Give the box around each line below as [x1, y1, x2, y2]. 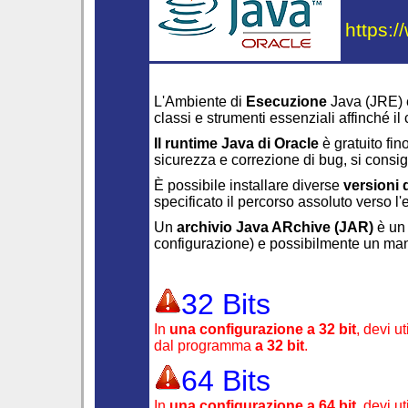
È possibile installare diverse [154, 178, 343, 193]
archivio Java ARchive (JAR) [177, 219, 373, 235]
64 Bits [181, 364, 270, 397]
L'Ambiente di [154, 94, 246, 109]
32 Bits [181, 288, 270, 321]
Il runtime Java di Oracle [154, 136, 319, 151]
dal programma [154, 338, 255, 353]
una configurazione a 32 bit [169, 321, 356, 337]
